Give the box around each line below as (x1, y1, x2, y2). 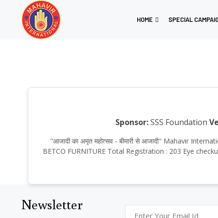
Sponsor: (115, 117, 148, 127)
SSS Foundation (148, 117, 207, 127)
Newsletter (21, 195, 83, 213)
